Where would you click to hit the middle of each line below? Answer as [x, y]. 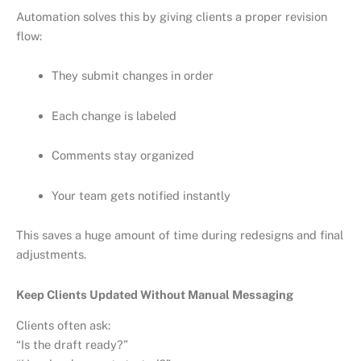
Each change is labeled [114, 115]
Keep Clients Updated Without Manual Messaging [155, 294]
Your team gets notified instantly [141, 195]
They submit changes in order [132, 76]
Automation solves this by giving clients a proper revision [172, 16]
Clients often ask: [63, 326]
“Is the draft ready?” [72, 345]
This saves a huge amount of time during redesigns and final [180, 235]
